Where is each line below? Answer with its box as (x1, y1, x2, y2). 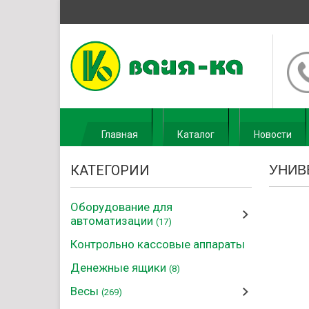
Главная (101, 129, 138, 140)
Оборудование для (70, 200, 172, 214)
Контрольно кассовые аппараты (70, 237, 245, 251)
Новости (254, 129, 292, 140)
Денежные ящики (70, 261, 169, 275)
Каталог (177, 129, 215, 140)
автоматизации (70, 214, 156, 228)
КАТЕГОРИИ (70, 162, 150, 179)
